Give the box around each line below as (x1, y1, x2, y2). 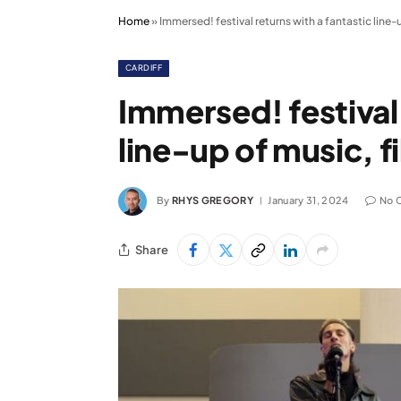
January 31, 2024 (268, 193, 349, 206)
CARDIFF (125, 63, 163, 73)
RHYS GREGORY (172, 193, 253, 206)
